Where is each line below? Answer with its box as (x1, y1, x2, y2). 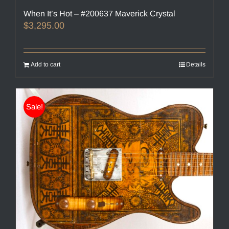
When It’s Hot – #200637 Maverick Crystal (24, 9, 175, 18)
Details (186, 61, 205, 68)
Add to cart (31, 61, 60, 68)
